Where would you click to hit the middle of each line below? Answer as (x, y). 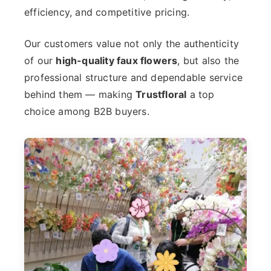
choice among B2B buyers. (87, 111)
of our (40, 60)
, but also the (208, 60)
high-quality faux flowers (117, 60)
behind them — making (80, 94)
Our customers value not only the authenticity (132, 43)
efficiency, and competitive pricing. (107, 12)
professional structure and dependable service (134, 77)
